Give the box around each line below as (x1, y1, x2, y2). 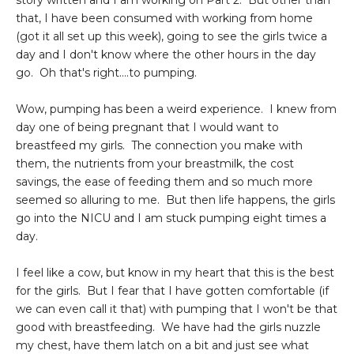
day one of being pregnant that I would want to (16, 120, 279, 135)
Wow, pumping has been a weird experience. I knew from (16, 102, 337, 117)
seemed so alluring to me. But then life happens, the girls (16, 193, 335, 208)
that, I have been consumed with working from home (16, 11, 313, 26)
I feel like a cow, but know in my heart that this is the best (16, 265, 334, 281)
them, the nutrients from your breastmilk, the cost (16, 156, 294, 171)
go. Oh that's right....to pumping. (16, 66, 197, 81)
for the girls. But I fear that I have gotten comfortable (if (16, 284, 329, 299)
